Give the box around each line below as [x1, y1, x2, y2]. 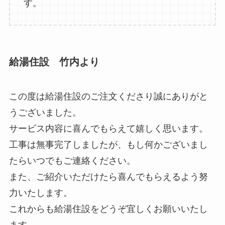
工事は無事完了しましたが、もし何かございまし [9, 140, 208, 150]
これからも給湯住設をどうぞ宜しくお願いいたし [9, 204, 208, 214]
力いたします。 [9, 188, 72, 198]
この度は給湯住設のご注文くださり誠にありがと [9, 91, 208, 102]
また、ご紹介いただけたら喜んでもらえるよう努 [9, 172, 208, 182]
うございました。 [9, 107, 81, 118]
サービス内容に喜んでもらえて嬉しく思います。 [9, 124, 208, 134]
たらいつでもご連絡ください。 [9, 156, 136, 166]
